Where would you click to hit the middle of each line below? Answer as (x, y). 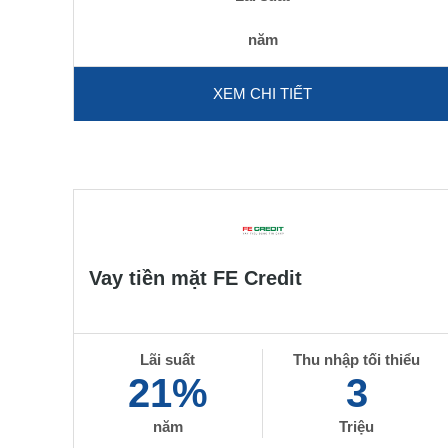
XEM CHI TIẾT (263, 93)
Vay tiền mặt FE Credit (195, 278)
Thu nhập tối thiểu (357, 359)
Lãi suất (168, 359)
